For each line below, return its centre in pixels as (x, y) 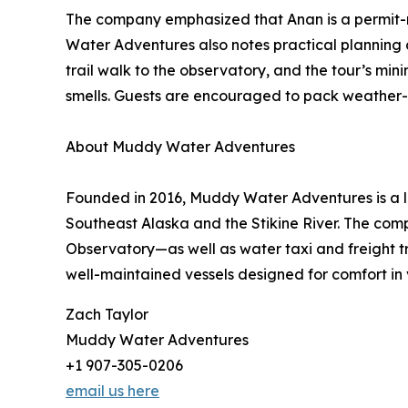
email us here (112, 390)
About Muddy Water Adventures (180, 146)
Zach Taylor (107, 314)
